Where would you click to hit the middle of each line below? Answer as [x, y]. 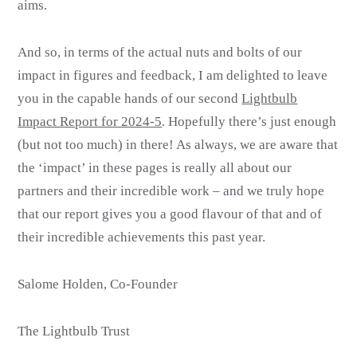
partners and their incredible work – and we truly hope [171, 191]
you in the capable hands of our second [130, 99]
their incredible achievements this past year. [142, 237]
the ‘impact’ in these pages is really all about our [155, 168]
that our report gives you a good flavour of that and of [170, 214]
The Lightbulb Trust [74, 331]
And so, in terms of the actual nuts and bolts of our [160, 53]
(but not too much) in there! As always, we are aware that [178, 145]
